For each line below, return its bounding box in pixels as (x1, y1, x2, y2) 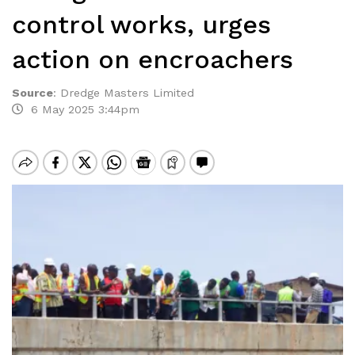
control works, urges (12, 10, 271, 40)
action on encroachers (12, 44, 293, 74)
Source (12, 86, 53, 99)
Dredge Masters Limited (60, 86, 194, 99)
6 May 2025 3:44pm (23, 103, 139, 116)
